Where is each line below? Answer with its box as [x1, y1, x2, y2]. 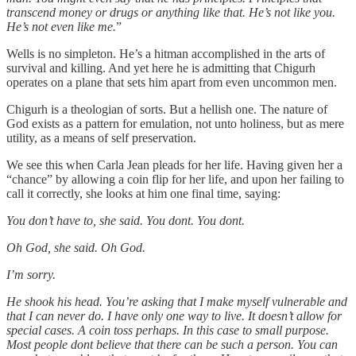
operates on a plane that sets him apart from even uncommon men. [6, 75, 337, 90]
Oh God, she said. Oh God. [6, 241, 145, 255]
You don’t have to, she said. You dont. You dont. [6, 214, 245, 228]
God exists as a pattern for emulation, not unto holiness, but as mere [6, 117, 344, 131]
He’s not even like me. [6, 20, 116, 34]
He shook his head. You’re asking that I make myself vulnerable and [6, 295, 347, 309]
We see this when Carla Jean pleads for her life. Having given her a [6, 158, 342, 172]
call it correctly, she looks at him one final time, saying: [6, 187, 281, 201]
